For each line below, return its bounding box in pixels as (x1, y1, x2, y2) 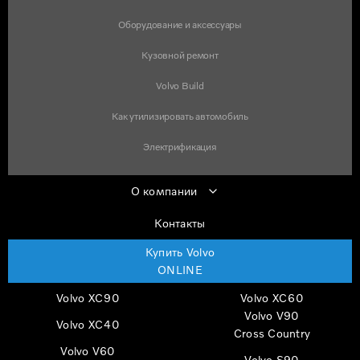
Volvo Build (156, 79, 204, 92)
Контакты (154, 215, 206, 230)
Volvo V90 (244, 309, 300, 323)
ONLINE (157, 262, 202, 276)
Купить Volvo (145, 244, 215, 259)
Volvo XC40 (56, 317, 120, 332)
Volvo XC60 (240, 291, 304, 305)
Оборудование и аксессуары (118, 18, 242, 31)
